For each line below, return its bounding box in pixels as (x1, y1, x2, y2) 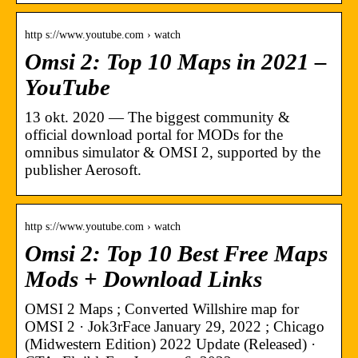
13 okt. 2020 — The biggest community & (25, 108, 290, 125)
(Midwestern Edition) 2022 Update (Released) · (25, 335, 316, 352)
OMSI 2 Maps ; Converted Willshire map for (25, 300, 299, 317)
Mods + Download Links (25, 266, 262, 292)
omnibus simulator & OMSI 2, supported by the (25, 143, 320, 161)
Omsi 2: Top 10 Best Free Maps (25, 241, 328, 266)
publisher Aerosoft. (25, 161, 141, 178)
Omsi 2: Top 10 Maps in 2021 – (25, 49, 327, 74)
